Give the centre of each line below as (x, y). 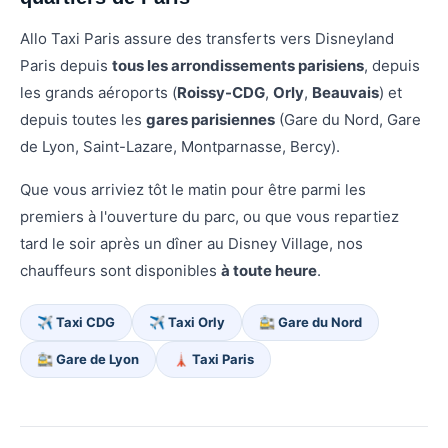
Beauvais (345, 93)
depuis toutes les (83, 120)
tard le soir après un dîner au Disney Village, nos (191, 244)
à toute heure (269, 271)
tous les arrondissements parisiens (238, 66)
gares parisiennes (210, 120)
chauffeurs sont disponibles (120, 271)
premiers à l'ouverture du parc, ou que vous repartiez (209, 217)
